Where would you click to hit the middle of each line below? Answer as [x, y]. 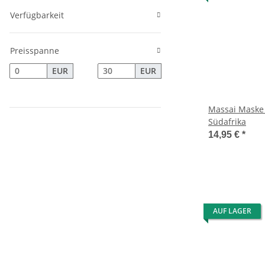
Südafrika [227, 122]
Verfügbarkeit [37, 15]
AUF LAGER [232, 211]
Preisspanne [35, 51]
